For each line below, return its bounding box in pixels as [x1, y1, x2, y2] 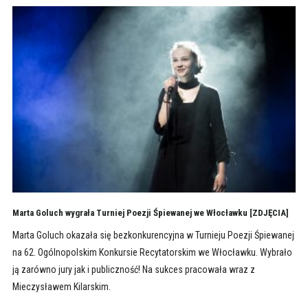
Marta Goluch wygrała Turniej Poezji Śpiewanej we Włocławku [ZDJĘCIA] [12, 208, 289, 219]
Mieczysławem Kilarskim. [12, 281, 111, 293]
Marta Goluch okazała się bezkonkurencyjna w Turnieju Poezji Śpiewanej [12, 230, 294, 241]
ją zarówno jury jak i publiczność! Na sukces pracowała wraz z [12, 264, 255, 276]
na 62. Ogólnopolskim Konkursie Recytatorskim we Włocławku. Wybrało [12, 247, 292, 258]
